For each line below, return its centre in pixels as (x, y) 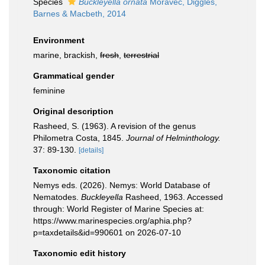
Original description (73, 111)
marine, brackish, (67, 55)
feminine (49, 91)
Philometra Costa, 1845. (80, 138)
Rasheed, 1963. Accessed (173, 197)
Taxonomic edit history (80, 253)
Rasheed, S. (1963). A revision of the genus (114, 126)
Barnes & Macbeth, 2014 (80, 14)
